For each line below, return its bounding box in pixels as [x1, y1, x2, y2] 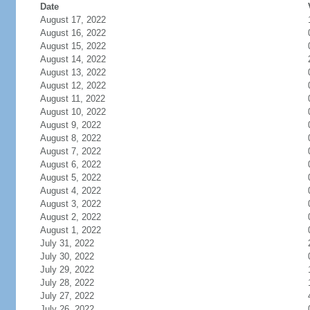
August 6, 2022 [39, 159, 101, 170]
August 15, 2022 [39, 41, 106, 51]
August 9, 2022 [39, 120, 101, 130]
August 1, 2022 [39, 225, 101, 235]
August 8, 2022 [39, 133, 101, 143]
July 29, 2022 [39, 264, 94, 275]
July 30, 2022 [39, 251, 94, 262]
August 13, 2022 [39, 67, 106, 77]
